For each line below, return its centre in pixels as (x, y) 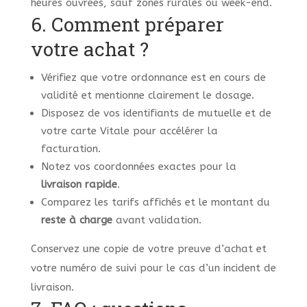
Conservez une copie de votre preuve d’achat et (148, 249)
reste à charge (76, 220)
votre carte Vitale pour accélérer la (129, 131)
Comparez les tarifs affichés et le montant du (155, 202)
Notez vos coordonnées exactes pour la (138, 167)
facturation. (71, 149)
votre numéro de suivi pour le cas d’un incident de (153, 268)
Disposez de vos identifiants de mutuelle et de (156, 113)
